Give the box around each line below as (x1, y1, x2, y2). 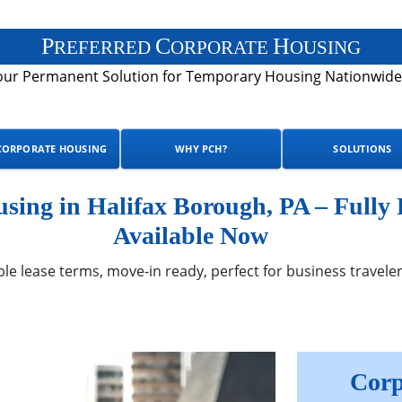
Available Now (112, 222, 268, 249)
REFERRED (54, 37, 155, 57)
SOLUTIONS (333, 142, 392, 155)
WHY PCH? (175, 142, 227, 155)
